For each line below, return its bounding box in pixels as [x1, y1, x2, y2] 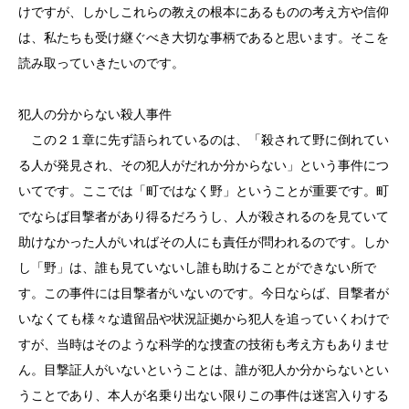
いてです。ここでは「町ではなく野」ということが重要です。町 [18, 184, 389, 198]
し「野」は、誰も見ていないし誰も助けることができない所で [18, 260, 376, 275]
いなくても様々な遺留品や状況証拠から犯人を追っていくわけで [18, 311, 389, 326]
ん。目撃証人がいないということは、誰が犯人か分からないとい [18, 362, 389, 377]
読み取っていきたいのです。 [18, 56, 184, 70]
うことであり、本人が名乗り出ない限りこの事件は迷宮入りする [18, 388, 389, 403]
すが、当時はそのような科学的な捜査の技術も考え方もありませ [18, 337, 389, 351]
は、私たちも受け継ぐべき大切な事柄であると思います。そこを [18, 30, 389, 45]
